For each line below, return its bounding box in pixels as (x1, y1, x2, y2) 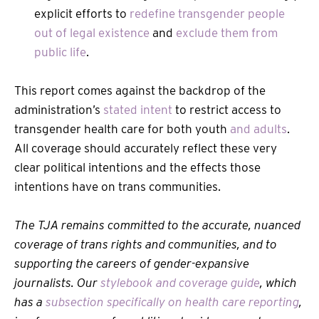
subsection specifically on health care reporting (46, 294, 299, 309)
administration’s (14, 102, 103, 117)
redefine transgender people (130, 6, 285, 21)
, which (260, 275, 297, 290)
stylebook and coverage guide (100, 275, 260, 290)
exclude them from (176, 25, 278, 40)
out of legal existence (34, 25, 150, 40)
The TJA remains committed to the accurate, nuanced (14, 217, 300, 232)
